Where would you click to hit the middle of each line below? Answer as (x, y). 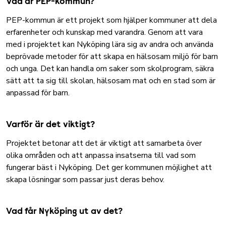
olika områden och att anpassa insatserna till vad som (101, 155)
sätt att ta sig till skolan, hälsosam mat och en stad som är (111, 81)
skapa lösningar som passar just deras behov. (85, 180)
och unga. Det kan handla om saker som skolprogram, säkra (110, 69)
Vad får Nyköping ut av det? (64, 212)
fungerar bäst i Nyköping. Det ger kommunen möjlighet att (109, 167)
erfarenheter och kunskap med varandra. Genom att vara (104, 32)
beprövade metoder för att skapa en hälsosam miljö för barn (112, 56)
